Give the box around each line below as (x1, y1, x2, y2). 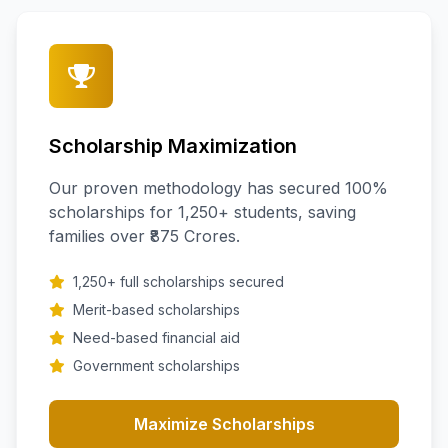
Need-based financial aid (73, 329, 240, 346)
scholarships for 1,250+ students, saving (49, 202, 356, 222)
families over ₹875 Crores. (49, 226, 240, 246)
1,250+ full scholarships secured (73, 273, 284, 290)
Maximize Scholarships (133, 414, 315, 434)
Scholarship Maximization (49, 134, 297, 158)
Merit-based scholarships (73, 301, 240, 318)
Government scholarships (73, 357, 240, 374)
